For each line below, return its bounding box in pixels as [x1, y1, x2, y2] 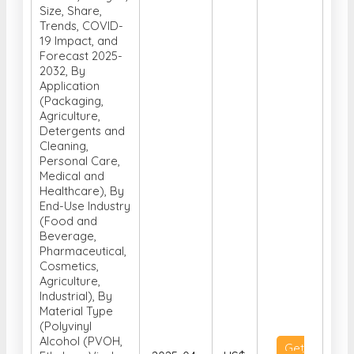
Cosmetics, [40, 258, 99, 274]
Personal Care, [40, 153, 120, 169]
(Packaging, [40, 93, 104, 109]
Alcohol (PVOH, [40, 333, 122, 349]
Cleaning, [40, 138, 88, 154]
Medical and [40, 168, 104, 184]
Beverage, [40, 228, 96, 244]
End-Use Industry [40, 198, 130, 214]
